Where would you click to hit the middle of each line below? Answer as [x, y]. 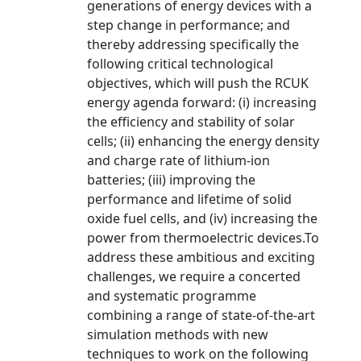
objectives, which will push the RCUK [198, 83]
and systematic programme [172, 296]
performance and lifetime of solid [189, 199]
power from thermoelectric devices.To [203, 238]
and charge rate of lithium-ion [178, 160]
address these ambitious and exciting [201, 257]
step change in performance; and [189, 25]
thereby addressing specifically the [193, 44]
